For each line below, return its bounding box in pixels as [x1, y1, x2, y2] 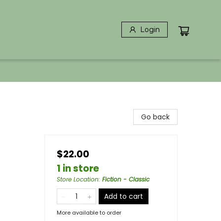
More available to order [57, 209, 121, 217]
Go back [141, 112, 170, 122]
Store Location [57, 175, 99, 184]
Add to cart [104, 191, 143, 201]
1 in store [57, 162, 99, 175]
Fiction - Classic [102, 175, 149, 184]
